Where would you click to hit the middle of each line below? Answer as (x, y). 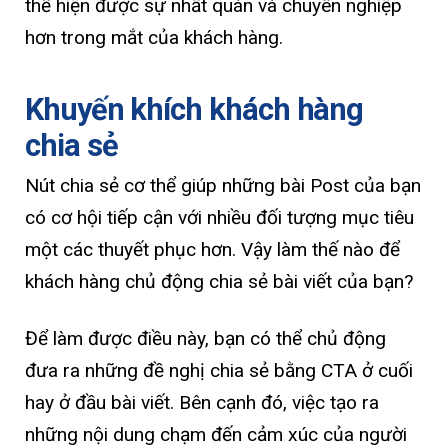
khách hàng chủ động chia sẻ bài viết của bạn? (219, 282)
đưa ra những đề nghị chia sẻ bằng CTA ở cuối (219, 371)
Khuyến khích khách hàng (194, 109)
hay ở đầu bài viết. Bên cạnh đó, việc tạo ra (202, 403)
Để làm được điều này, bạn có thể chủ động (205, 339)
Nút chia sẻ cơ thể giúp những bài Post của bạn (223, 186)
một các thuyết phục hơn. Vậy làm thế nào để (212, 250)
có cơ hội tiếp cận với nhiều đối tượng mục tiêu (219, 218)
